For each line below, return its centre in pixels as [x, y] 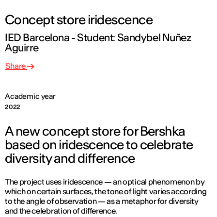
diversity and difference [70, 158]
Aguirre [22, 48]
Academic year [30, 96]
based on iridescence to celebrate [99, 145]
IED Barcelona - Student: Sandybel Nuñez [98, 38]
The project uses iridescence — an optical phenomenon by [105, 182]
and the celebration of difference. [61, 211]
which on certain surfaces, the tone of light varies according [106, 191]
